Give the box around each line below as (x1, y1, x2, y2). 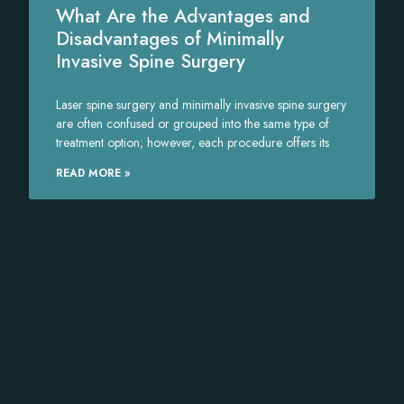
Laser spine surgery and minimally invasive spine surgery (56, 96, 347, 115)
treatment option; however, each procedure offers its (56, 133, 330, 152)
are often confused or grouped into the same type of (56, 115, 330, 133)
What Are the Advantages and (56, 3, 311, 31)
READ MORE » (56, 165, 131, 182)
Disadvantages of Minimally (56, 25, 285, 53)
